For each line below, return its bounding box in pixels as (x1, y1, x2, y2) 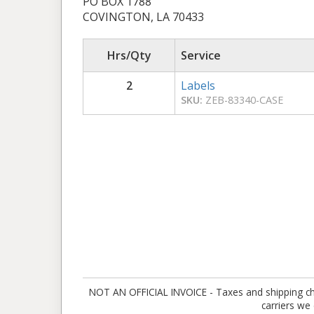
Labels (181, 77, 215, 93)
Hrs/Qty (107, 47, 151, 63)
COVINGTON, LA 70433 (83, 8, 204, 25)
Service (181, 47, 221, 63)
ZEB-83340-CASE (203, 93, 283, 107)
